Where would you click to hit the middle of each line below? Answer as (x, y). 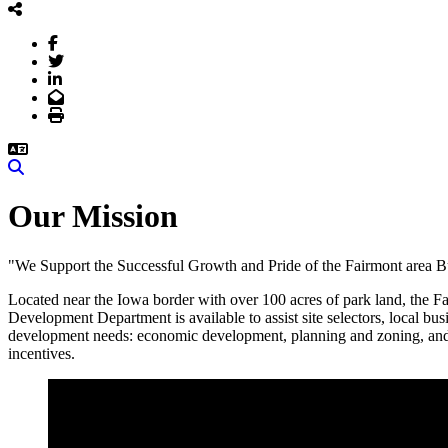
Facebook (88, 42)
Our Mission (93, 216)
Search (44, 166)
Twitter (85, 60)
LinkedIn (90, 78)
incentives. (41, 353)
